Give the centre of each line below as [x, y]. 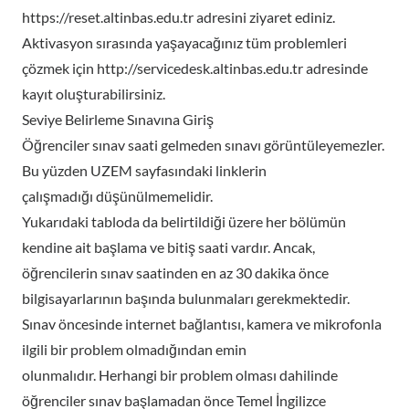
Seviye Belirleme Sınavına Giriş [118, 119]
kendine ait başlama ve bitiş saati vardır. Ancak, [168, 247]
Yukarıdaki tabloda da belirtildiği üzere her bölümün [184, 221]
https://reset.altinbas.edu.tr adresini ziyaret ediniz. [178, 17]
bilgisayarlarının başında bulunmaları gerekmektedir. [186, 298]
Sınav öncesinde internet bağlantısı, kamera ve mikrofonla [202, 324]
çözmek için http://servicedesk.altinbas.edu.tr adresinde [195, 68]
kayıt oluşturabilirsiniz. [94, 94]
